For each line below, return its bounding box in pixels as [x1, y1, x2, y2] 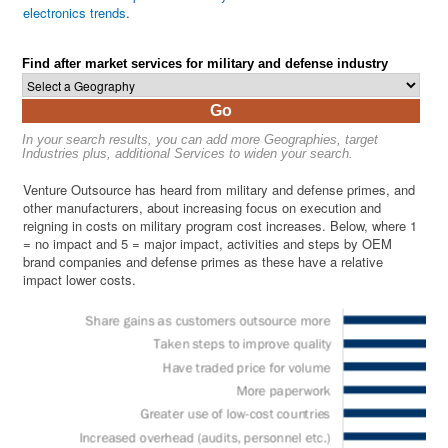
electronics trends [23, 3, 127, 23]
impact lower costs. [23, 270, 137, 290]
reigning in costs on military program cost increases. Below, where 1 [23, 216, 418, 236]
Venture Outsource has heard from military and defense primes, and [23, 180, 416, 200]
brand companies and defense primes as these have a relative [23, 252, 384, 272]
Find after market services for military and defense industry [22, 56, 389, 72]
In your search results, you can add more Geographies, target [22, 132, 379, 148]
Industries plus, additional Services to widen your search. [22, 146, 354, 162]
